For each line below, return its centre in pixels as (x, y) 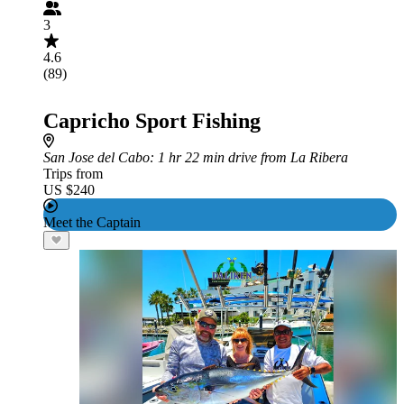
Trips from (73, 174)
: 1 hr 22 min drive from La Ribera (249, 157)
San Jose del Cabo (96, 157)
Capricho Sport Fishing (152, 121)
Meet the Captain (92, 222)
